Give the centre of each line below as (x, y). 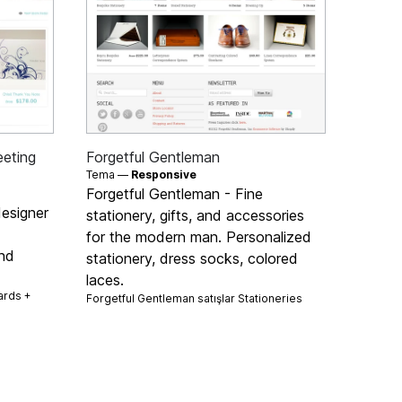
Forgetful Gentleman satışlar (162, 298)
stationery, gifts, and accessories (196, 215)
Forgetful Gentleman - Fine (175, 193)
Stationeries (271, 298)
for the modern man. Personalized (199, 236)
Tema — (109, 174)
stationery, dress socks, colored (192, 258)
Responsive (164, 174)
